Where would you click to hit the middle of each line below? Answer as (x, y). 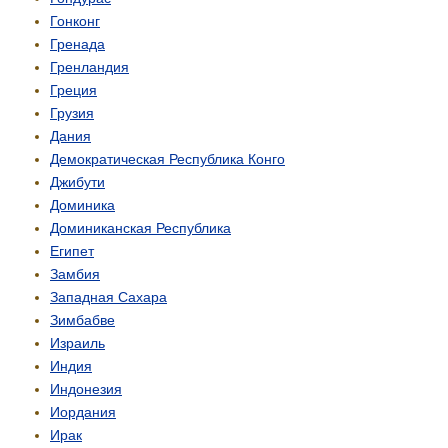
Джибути (77, 182)
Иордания (83, 412)
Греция (73, 90)
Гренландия (89, 67)
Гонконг (75, 21)
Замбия (75, 274)
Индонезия (86, 389)
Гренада (77, 44)
